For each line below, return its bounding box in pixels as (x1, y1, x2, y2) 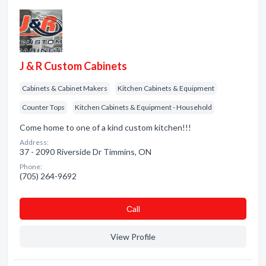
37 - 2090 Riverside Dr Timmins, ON (20, 147, 151, 157)
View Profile (110, 232, 156, 242)
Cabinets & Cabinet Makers (22, 84, 107, 93)
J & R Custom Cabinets (20, 59, 127, 72)
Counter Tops (22, 103, 65, 112)
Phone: (20, 162, 42, 171)
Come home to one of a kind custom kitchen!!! (20, 122, 191, 132)
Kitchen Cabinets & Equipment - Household (75, 103, 212, 112)
